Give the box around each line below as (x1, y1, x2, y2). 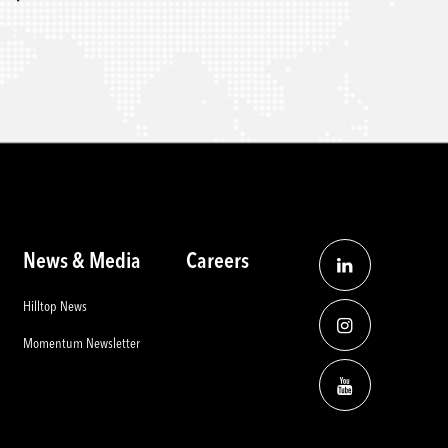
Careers (186, 251, 250, 273)
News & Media (22, 251, 141, 273)
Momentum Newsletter (22, 337, 140, 351)
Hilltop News (22, 300, 87, 314)
